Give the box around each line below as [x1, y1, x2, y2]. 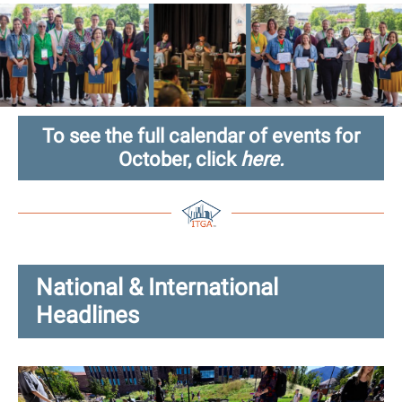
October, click [118, 148, 240, 170]
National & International [36, 274, 278, 301]
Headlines [36, 301, 139, 328]
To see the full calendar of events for [42, 125, 360, 147]
